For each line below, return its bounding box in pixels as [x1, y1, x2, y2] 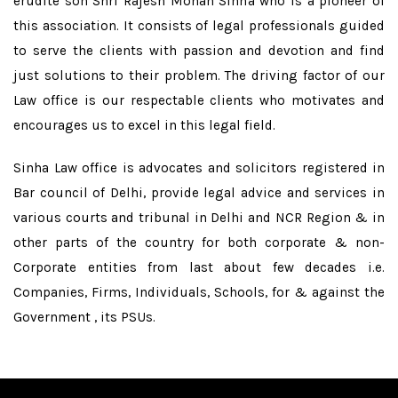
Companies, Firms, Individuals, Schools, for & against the [13, 283, 385, 300]
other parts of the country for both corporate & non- [13, 234, 385, 251]
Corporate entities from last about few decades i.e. [13, 259, 385, 275]
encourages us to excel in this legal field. [13, 116, 275, 133]
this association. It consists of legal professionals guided [13, 17, 385, 34]
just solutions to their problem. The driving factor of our [13, 67, 385, 84]
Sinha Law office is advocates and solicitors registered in [13, 159, 385, 176]
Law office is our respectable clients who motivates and [13, 92, 385, 108]
